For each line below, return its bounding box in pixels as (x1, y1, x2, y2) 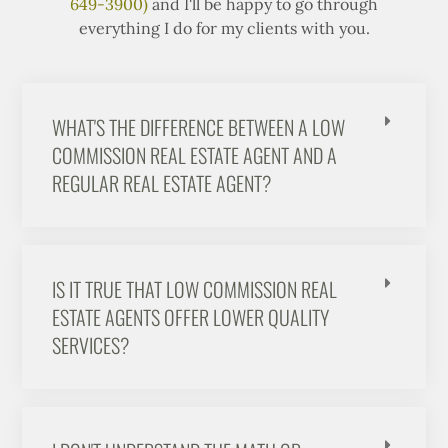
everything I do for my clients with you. (78, 18, 370, 39)
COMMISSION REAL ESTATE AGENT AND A (52, 140, 338, 171)
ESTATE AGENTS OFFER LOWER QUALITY (52, 302, 330, 333)
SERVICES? (52, 330, 130, 361)
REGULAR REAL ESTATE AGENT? (52, 168, 272, 199)
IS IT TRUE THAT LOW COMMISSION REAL (52, 274, 338, 305)
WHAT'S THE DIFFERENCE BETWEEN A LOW (52, 112, 346, 143)
